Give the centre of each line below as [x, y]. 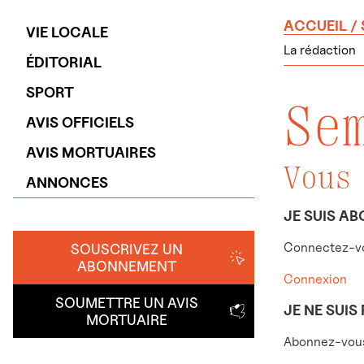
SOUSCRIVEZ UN [126, 249]
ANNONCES [67, 182]
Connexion [315, 279]
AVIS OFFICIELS [80, 122]
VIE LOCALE [67, 32]
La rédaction [320, 50]
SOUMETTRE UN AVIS [126, 303]
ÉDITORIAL [64, 62]
